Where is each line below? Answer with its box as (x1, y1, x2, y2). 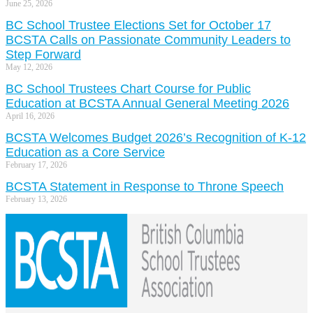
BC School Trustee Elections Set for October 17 (6, 18, 271, 33)
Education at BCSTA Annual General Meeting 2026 (6, 96, 289, 111)
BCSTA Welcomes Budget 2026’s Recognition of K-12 (6, 131, 306, 145)
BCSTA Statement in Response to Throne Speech (6, 180, 284, 194)
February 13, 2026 (6, 194, 67, 205)
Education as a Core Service (6, 145, 165, 160)
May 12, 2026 (6, 62, 52, 73)
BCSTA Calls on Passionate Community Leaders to (6, 33, 291, 48)
